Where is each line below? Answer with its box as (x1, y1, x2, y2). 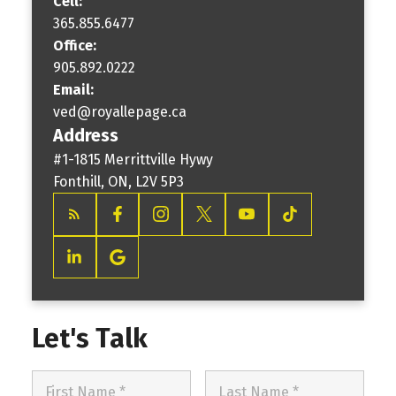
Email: (52, 80, 97, 98)
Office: (52, 36, 100, 54)
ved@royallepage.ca (52, 103, 187, 120)
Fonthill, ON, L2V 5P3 (52, 172, 184, 190)
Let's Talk (31, 323, 148, 355)
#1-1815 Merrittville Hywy (52, 150, 213, 168)
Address (52, 125, 118, 146)
